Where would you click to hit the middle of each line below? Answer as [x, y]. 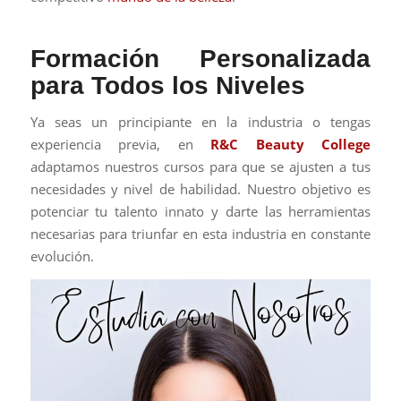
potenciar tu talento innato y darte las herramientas [200, 211]
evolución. [62, 256]
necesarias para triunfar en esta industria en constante [200, 233]
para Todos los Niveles [167, 86]
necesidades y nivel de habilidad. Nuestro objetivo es [200, 188]
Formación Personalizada [200, 59]
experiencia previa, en [120, 144]
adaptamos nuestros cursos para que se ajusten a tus [200, 166]
